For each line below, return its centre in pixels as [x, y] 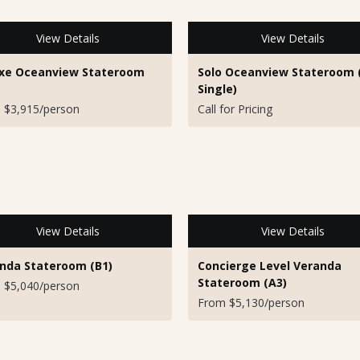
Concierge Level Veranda [270, 265]
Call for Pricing [235, 109]
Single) [217, 89]
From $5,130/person [251, 302]
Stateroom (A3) [242, 282]
